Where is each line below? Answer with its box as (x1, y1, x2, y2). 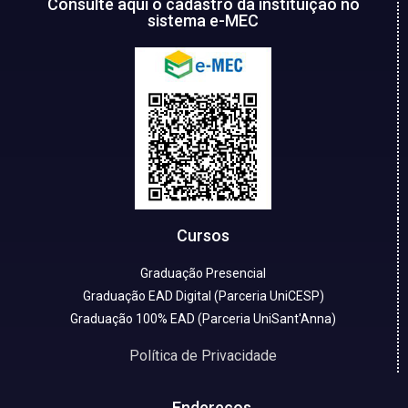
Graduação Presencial (140, 265, 266, 280)
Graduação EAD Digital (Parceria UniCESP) (82, 288, 324, 303)
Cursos (177, 225, 229, 245)
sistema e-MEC (148, 10, 259, 30)
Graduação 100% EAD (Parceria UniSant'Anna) (70, 311, 336, 326)
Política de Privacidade (129, 346, 277, 364)
